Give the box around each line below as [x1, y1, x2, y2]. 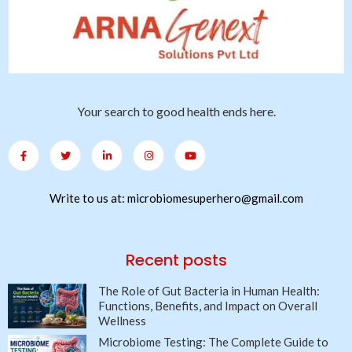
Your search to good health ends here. [76, 104, 276, 119]
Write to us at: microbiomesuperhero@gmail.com [49, 191, 303, 206]
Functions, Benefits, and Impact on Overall [98, 299, 317, 313]
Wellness [98, 313, 146, 328]
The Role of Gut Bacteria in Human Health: [98, 284, 320, 299]
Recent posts [125, 249, 227, 272]
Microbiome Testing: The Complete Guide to [98, 335, 328, 350]
